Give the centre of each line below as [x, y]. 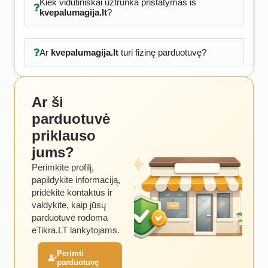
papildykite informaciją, [76, 180]
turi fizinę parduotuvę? [162, 52]
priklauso [64, 135]
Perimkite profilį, [63, 167]
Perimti [70, 253]
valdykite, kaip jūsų [69, 205]
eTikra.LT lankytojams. [76, 230]
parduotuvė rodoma [70, 217]
